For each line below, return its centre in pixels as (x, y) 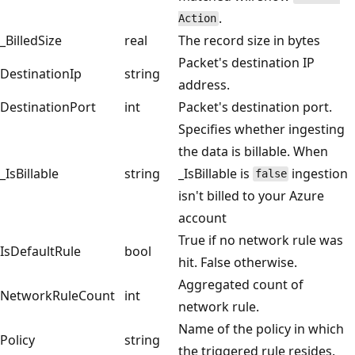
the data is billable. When (253, 151)
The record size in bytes (249, 40)
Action (197, 19)
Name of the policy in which (261, 328)
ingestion (319, 173)
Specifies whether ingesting (261, 129)
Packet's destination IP (246, 62)
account (202, 218)
